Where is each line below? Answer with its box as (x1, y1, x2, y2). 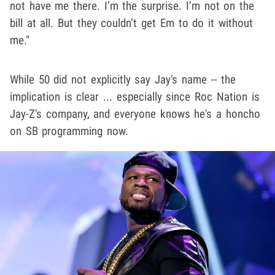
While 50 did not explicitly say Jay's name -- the (10, 72, 236, 87)
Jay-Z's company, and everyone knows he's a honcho (10, 106, 260, 121)
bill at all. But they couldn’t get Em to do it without (10, 15, 253, 30)
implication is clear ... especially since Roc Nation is (10, 89, 260, 104)
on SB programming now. (10, 123, 129, 138)
